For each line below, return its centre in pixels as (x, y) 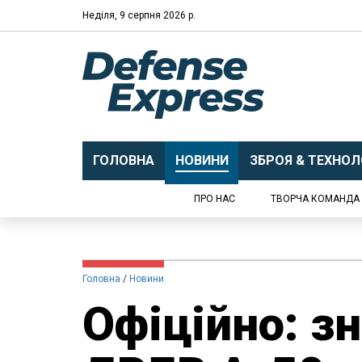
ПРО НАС (215, 199)
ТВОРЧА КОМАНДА (315, 199)
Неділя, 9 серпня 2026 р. (139, 15)
